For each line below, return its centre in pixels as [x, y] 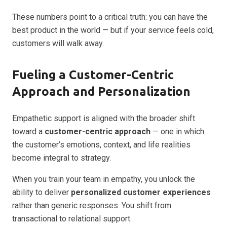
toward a [28, 131]
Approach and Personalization [101, 91]
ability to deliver [42, 192]
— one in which [177, 131]
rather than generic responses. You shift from [92, 205]
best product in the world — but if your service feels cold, [113, 30]
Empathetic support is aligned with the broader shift [104, 118]
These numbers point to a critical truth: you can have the [110, 17]
